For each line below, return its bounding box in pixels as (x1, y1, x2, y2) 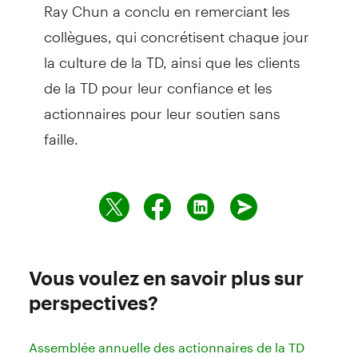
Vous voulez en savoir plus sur (29, 265, 304, 289)
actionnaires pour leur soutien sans (43, 90, 280, 122)
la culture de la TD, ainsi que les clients (43, 39, 300, 71)
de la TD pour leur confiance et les (43, 65, 272, 97)
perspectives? (29, 290, 158, 314)
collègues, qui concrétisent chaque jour (43, 14, 309, 46)
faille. (43, 116, 78, 148)
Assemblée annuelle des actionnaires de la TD (29, 339, 304, 355)
